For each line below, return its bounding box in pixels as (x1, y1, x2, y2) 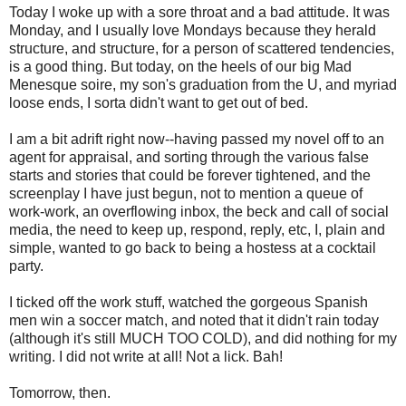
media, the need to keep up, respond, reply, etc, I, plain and (9, 222, 385, 238)
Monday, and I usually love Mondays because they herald (9, 23, 376, 39)
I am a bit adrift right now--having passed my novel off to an (9, 131, 384, 148)
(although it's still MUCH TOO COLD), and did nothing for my (9, 331, 397, 347)
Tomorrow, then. (9, 385, 111, 401)
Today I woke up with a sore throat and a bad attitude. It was (9, 5, 390, 21)
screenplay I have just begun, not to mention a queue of (9, 186, 362, 202)
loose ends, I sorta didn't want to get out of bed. (9, 95, 308, 111)
